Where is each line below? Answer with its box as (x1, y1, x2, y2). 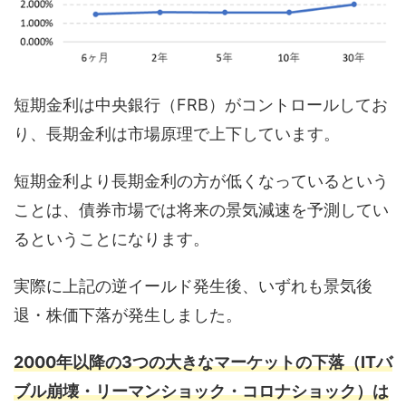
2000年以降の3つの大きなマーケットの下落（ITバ (14, 353, 392, 372)
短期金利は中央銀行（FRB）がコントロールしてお (14, 95, 388, 115)
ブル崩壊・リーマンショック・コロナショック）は (14, 382, 389, 401)
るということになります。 (14, 229, 209, 249)
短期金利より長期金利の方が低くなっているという (14, 171, 389, 191)
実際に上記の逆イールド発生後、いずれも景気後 (14, 276, 372, 296)
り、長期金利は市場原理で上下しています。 (14, 124, 340, 144)
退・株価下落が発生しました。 (14, 305, 242, 325)
